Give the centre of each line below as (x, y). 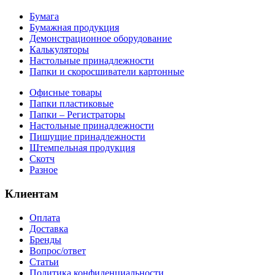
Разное (44, 170)
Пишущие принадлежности (87, 137)
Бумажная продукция (74, 28)
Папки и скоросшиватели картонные (107, 72)
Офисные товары (66, 93)
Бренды (45, 239)
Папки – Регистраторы (77, 115)
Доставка (49, 228)
